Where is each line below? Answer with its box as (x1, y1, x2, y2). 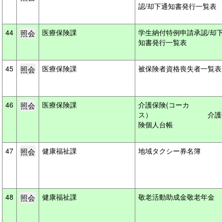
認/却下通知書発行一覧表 (138, 1, 219, 11)
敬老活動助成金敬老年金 (138, 192, 217, 202)
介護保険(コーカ (138, 100, 189, 110)
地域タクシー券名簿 (138, 146, 203, 156)
